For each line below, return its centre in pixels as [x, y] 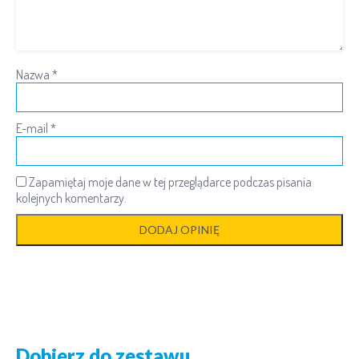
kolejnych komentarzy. [71, 198]
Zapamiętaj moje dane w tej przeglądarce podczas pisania [170, 182]
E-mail [33, 129]
